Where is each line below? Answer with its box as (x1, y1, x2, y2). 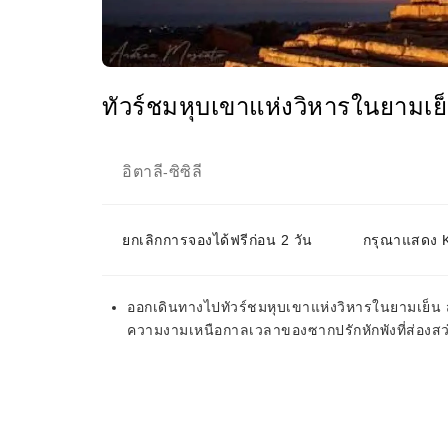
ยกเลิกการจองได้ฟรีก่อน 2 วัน (122, 232, 313, 248)
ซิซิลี (168, 163, 202, 180)
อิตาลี (122, 163, 163, 180)
